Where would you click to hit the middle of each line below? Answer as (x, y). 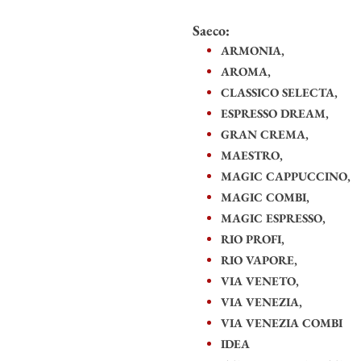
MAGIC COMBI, (267, 197)
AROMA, (247, 71)
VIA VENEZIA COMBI (282, 322)
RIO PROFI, (254, 239)
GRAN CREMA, (266, 134)
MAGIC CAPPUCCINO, (287, 176)
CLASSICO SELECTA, (281, 92)
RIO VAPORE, (261, 259)
